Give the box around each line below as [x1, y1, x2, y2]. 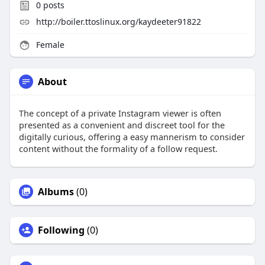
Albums [37, 185, 74, 199]
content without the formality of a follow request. [18, 143, 218, 155]
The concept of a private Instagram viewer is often [18, 107, 221, 119]
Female [33, 39, 64, 51]
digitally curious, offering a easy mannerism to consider [18, 131, 245, 143]
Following [37, 224, 85, 237]
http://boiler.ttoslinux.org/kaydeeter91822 [35, 16, 201, 28]
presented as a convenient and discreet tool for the [18, 119, 225, 131]
